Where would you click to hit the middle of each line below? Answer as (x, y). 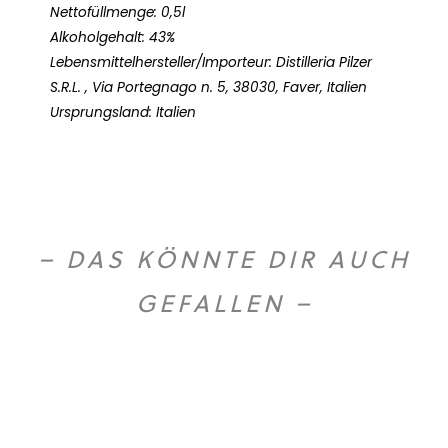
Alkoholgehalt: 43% (112, 38)
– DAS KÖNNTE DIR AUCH (224, 259)
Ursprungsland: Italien (123, 113)
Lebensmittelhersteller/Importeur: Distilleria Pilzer (211, 63)
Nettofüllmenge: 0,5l (117, 13)
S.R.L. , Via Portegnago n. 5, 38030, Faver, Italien (208, 88)
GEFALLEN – (224, 303)
